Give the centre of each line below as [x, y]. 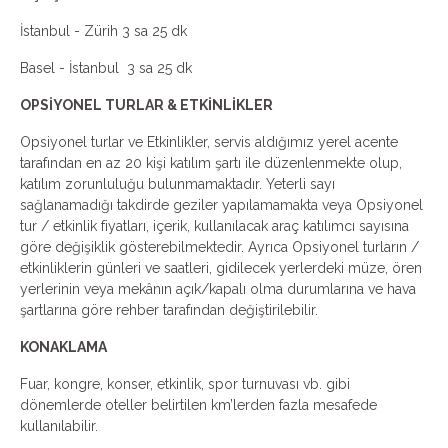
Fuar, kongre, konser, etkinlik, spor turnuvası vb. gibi [185, 384]
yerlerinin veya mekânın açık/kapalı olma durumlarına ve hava [218, 289]
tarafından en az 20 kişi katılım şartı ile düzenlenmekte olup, [211, 163]
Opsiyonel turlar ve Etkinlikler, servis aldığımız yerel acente [209, 142]
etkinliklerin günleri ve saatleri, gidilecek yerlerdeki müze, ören [221, 268]
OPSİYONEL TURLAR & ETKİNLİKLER [146, 105]
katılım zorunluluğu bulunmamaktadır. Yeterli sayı [177, 184]
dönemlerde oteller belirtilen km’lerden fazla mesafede [198, 405]
